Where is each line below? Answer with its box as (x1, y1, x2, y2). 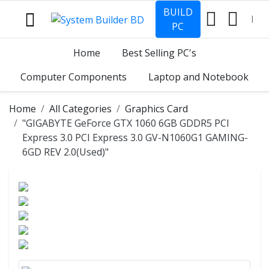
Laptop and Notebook (148, 70, 249, 83)
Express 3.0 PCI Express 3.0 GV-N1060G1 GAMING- (22, 131, 248, 144)
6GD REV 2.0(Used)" (22, 145, 109, 159)
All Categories (49, 102, 112, 115)
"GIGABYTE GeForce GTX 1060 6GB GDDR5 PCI (22, 116, 229, 130)
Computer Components (20, 70, 127, 83)
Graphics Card (125, 102, 188, 115)
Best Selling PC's (121, 46, 196, 59)
